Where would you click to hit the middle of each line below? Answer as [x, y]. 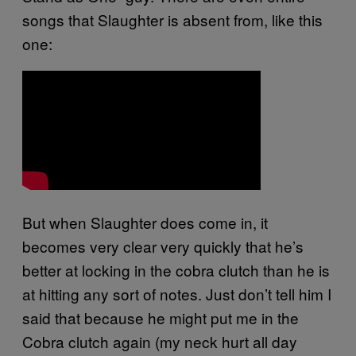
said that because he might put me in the [161, 317]
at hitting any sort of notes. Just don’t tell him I [177, 294]
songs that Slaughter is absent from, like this [172, 19]
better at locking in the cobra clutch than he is [176, 270]
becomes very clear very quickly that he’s [163, 246]
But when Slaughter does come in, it [145, 222]
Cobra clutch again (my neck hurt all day [160, 341]
